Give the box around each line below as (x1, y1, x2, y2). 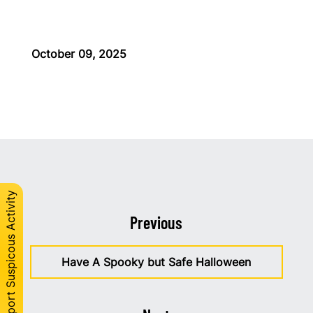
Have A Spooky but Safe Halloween (61, 254, 252, 269)
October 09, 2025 (31, 46, 126, 61)
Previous (130, 212, 183, 233)
